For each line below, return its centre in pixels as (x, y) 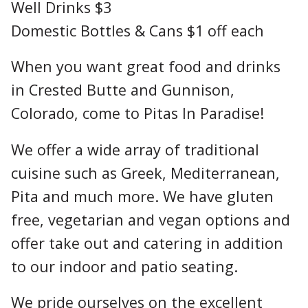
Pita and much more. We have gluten (142, 196)
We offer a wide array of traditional (135, 149)
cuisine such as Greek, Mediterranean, (145, 173)
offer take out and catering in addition (147, 243)
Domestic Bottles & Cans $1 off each (137, 31)
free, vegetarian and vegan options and (151, 219)
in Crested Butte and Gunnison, (123, 90)
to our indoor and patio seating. (124, 266)
